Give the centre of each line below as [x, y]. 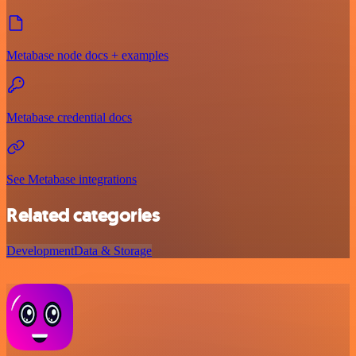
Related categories [83, 216]
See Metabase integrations [72, 180]
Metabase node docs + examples [87, 56]
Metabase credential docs [69, 118]
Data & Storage [113, 251]
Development [40, 251]
